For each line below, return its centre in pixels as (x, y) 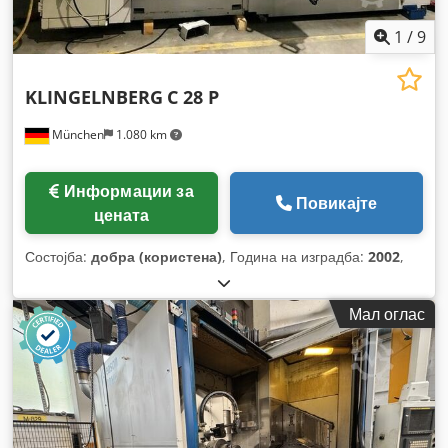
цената (121, 214)
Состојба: (58, 256)
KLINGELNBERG (94, 96)
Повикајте (336, 202)
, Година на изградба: (295, 256)
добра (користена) (156, 256)
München (76, 134)
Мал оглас (387, 313)
